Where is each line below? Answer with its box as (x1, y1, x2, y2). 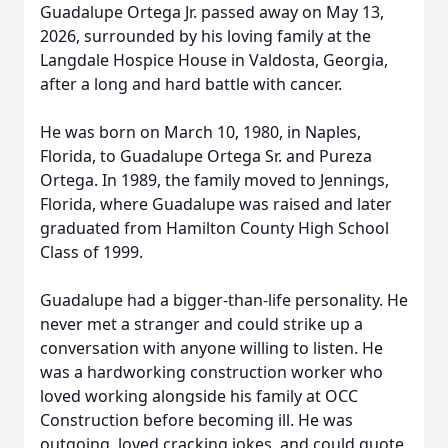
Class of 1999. (40, 241, 143, 263)
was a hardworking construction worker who (40, 361, 383, 383)
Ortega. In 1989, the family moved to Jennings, (40, 169, 389, 191)
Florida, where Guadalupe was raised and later (40, 193, 392, 215)
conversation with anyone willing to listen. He (40, 337, 383, 359)
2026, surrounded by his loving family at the (40, 25, 371, 47)
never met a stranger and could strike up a (40, 313, 363, 335)
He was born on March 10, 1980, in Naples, (40, 121, 361, 143)
